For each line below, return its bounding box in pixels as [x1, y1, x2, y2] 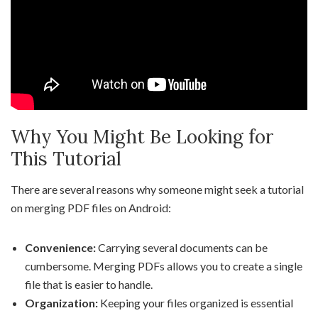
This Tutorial [11, 146, 121, 170]
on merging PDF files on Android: [11, 200, 171, 214]
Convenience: [25, 240, 96, 254]
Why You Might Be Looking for [11, 124, 273, 148]
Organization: [25, 295, 98, 309]
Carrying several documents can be [96, 240, 268, 254]
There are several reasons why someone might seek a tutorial [11, 182, 304, 196]
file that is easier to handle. [25, 277, 153, 291]
